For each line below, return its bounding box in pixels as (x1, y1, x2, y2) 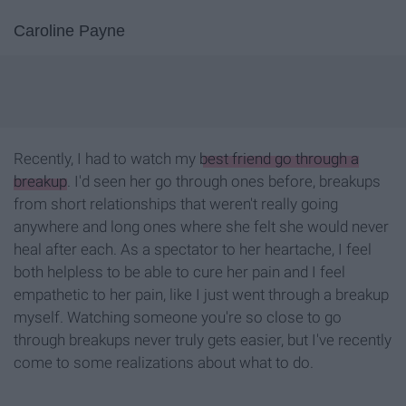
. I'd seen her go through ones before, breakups (67, 172, 381, 191)
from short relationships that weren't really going (14, 195, 338, 214)
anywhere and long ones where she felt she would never (14, 217, 389, 237)
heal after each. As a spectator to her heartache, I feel (14, 240, 372, 259)
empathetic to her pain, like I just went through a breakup (14, 285, 389, 304)
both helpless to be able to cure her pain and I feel (14, 263, 345, 282)
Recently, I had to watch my (14, 150, 199, 169)
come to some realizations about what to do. (14, 353, 314, 372)
